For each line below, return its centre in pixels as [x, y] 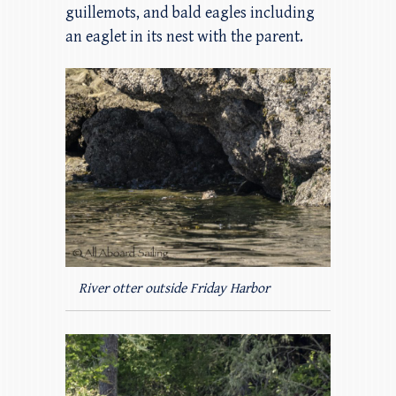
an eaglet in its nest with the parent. [184, 36]
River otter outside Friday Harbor [174, 288]
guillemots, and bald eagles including [190, 12]
